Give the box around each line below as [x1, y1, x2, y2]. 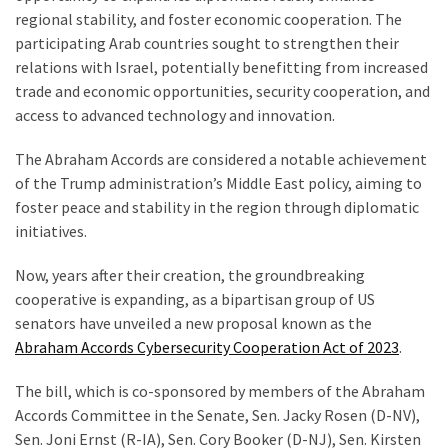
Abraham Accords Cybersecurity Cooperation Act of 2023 [15, 336, 399, 357]
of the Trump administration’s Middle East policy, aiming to [15, 172, 422, 193]
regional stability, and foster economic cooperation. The [15, 8, 402, 29]
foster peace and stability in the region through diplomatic [15, 196, 419, 217]
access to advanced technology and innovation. [15, 104, 335, 125]
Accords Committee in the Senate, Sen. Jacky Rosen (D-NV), [15, 404, 420, 425]
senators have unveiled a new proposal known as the [15, 312, 372, 333]
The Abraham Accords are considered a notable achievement [15, 148, 427, 169]
